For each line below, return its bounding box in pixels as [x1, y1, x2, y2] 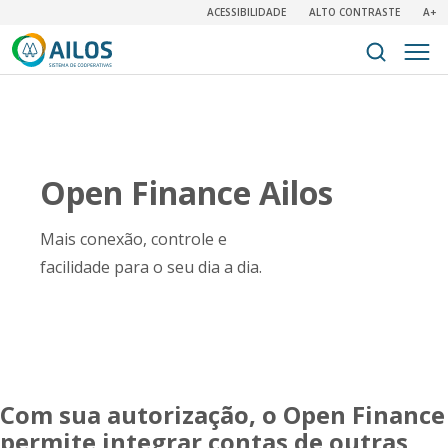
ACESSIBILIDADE [207, 5, 286, 19]
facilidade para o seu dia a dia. [40, 256, 262, 278]
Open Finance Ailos [40, 171, 333, 214]
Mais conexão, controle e [40, 228, 227, 250]
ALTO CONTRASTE [309, 5, 400, 19]
